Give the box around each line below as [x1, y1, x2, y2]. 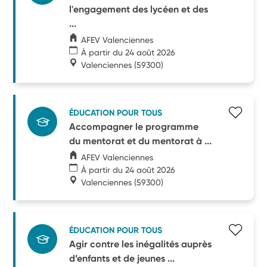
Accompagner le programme [69, 120, 199, 132]
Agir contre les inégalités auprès [69, 238, 212, 250]
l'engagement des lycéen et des [69, 3, 209, 15]
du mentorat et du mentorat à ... [69, 135, 212, 147]
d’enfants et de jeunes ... [69, 252, 175, 264]
